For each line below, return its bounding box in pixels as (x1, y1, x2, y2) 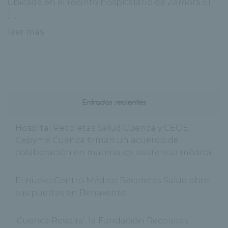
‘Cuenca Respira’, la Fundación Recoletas (15, 216, 188, 226)
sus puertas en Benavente (15, 188, 126, 198)
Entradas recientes (82, 97, 146, 107)
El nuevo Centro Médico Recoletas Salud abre (15, 176, 209, 186)
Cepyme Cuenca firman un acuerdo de (15, 135, 179, 146)
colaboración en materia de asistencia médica (15, 148, 212, 158)
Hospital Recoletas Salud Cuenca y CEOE (15, 123, 188, 133)
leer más (8, 27, 44, 37)
